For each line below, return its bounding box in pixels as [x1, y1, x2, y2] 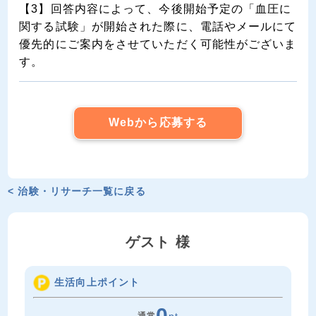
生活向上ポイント [54, 276, 140, 288]
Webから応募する [109, 116, 207, 129]
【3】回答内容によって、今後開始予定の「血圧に [19, 3, 292, 16]
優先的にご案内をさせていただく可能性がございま [19, 38, 297, 51]
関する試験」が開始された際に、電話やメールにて [19, 20, 297, 33]
